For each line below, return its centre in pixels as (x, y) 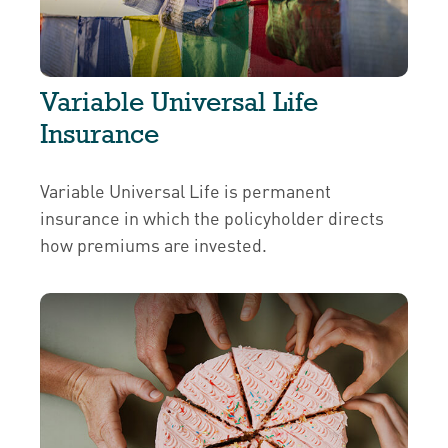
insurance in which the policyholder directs (212, 218)
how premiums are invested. (153, 245)
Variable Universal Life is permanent (185, 191)
